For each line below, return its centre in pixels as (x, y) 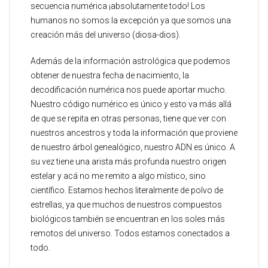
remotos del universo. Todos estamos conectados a (130, 233)
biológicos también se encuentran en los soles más (128, 219)
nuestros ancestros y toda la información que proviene (134, 133)
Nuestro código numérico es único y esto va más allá (131, 104)
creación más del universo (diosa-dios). (106, 35)
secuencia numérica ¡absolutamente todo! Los (118, 6)
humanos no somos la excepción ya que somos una (131, 20)
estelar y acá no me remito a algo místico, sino (118, 176)
